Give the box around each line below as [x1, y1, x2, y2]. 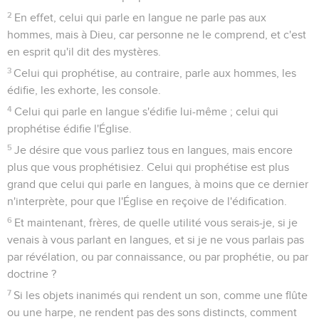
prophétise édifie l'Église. [7, 122, 132, 135]
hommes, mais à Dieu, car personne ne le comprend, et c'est [7, 28, 306, 41]
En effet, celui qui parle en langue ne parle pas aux [14, 11, 267, 23]
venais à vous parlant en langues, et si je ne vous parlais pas [7, 234, 304, 246]
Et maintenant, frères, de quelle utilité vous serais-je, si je [14, 216, 298, 229]
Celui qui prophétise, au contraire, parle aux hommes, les [14, 67, 297, 79]
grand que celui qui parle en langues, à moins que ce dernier [7, 178, 308, 190]
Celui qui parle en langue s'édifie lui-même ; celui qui [14, 105, 279, 117]
